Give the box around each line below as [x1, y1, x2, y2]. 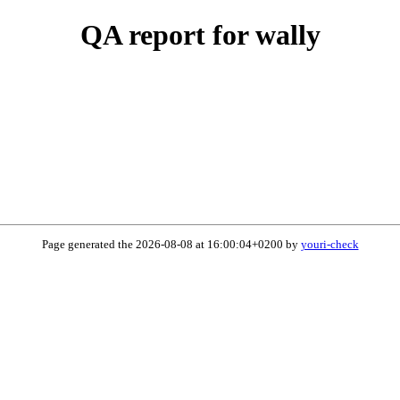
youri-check [300, 237, 359, 252]
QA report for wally [79, 19, 321, 52]
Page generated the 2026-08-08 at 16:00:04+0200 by [41, 237, 301, 252]
